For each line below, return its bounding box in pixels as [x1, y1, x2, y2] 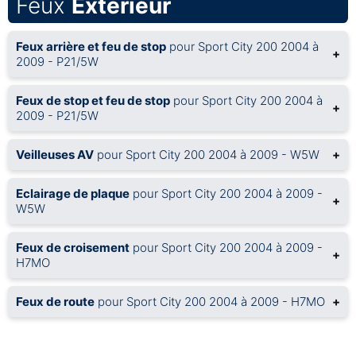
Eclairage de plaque [16, 185, 130, 201]
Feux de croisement [16, 239, 130, 255]
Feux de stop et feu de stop [16, 92, 170, 108]
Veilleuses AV [16, 146, 94, 162]
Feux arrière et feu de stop [16, 38, 166, 54]
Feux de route [16, 293, 95, 309]
